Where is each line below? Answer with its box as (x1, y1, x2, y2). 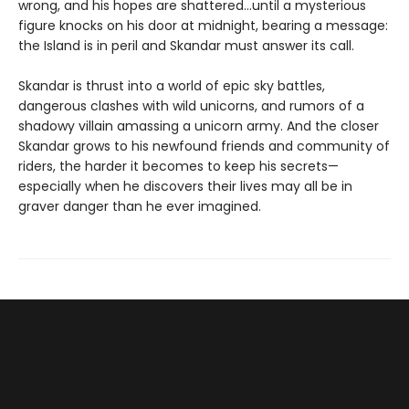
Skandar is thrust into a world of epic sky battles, (18, 77, 325, 95)
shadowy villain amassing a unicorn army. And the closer (18, 117, 379, 135)
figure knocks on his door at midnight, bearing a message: (18, 16, 388, 35)
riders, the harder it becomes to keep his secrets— (18, 157, 339, 175)
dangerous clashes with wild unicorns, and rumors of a (18, 97, 364, 115)
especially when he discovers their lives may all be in (18, 177, 352, 195)
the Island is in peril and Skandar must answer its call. (18, 37, 354, 55)
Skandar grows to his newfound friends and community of (18, 137, 390, 155)
